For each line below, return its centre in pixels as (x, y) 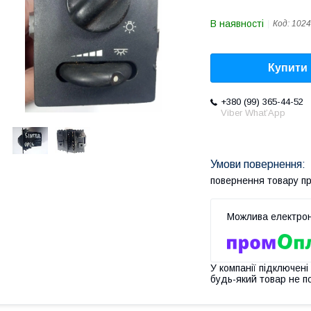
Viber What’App (253, 113)
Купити (288, 68)
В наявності (237, 24)
